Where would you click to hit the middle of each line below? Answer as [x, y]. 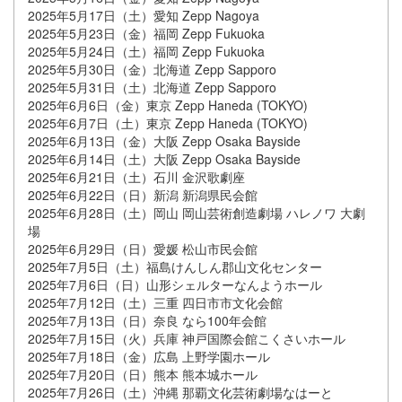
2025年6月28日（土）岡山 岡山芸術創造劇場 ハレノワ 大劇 [197, 213]
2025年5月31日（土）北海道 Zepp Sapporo [152, 87]
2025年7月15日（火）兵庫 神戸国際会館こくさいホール [187, 339]
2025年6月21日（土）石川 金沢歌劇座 [136, 177]
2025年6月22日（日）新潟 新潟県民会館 [143, 195]
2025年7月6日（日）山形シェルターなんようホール [175, 285]
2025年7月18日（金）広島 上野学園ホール [149, 357]
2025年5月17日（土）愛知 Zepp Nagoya [144, 16]
